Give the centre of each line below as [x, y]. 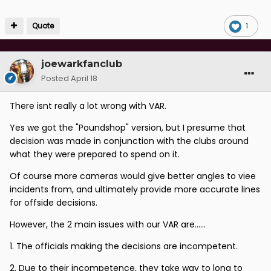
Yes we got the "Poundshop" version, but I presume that [128, 127]
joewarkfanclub [82, 64]
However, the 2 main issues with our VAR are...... [108, 224]
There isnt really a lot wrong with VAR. [88, 106]
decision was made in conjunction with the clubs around [129, 141]
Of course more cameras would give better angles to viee [133, 176]
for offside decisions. [54, 202]
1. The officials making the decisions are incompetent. [124, 246]
